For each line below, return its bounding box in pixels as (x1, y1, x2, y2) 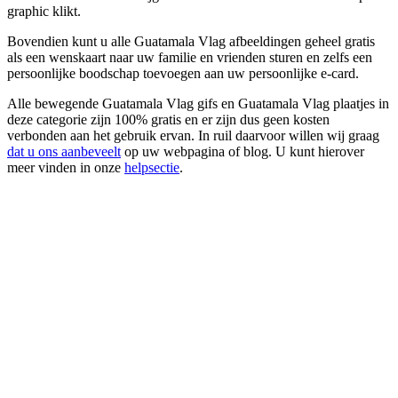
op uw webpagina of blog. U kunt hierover (121, 143, 364, 159)
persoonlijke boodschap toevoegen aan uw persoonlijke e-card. (7, 65, 359, 81)
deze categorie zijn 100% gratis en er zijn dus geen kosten (7, 111, 330, 127)
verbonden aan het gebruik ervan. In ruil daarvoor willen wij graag (7, 127, 379, 143)
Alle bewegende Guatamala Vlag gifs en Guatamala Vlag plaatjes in (7, 95, 389, 111)
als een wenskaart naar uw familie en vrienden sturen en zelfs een (7, 49, 372, 65)
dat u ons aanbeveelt (7, 143, 121, 159)
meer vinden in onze (7, 159, 124, 175)
